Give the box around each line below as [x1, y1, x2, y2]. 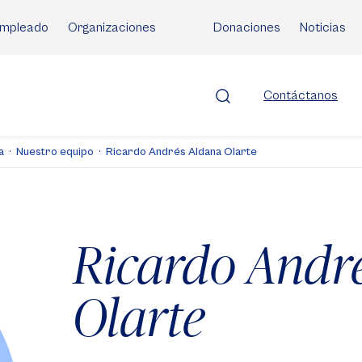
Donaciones [213, 20, 280, 35]
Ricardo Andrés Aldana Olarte [106, 145, 257, 158]
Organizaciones [68, 20, 156, 35]
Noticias [300, 20, 346, 35]
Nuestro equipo [16, 145, 94, 158]
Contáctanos [263, 88, 338, 103]
